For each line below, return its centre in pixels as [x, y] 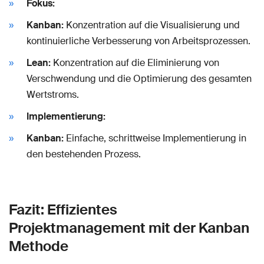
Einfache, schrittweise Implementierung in [155, 138]
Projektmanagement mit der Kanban [129, 227]
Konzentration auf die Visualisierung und [152, 25]
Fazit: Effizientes [63, 209]
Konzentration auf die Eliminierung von [135, 62]
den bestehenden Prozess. [84, 154]
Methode [39, 246]
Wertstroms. [53, 94]
